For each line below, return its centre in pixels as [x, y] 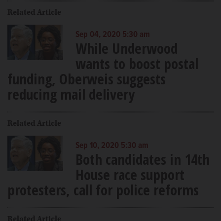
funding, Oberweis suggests [87, 79]
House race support [130, 174]
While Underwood [126, 48]
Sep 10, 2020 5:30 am [112, 146]
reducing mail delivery [71, 94]
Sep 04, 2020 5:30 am [112, 35]
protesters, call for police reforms [103, 190]
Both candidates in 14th [142, 159]
